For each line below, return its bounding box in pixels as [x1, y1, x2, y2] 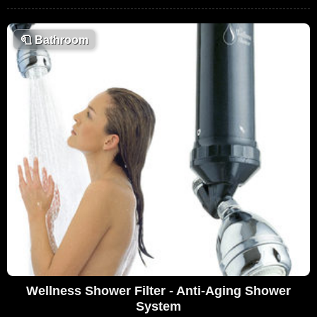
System [136, 299, 181, 313]
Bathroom [32, 34, 88, 47]
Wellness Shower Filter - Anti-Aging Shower [26, 283, 291, 298]
